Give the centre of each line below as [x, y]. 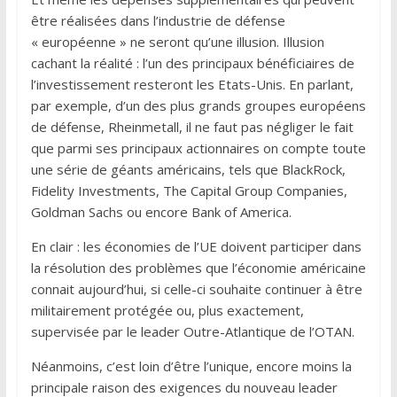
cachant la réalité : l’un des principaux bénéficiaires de [192, 62]
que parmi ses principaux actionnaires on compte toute [198, 148]
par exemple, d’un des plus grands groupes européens [198, 105]
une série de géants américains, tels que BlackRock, [188, 169]
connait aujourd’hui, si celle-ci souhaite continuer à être [196, 288]
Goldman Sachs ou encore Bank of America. [163, 211]
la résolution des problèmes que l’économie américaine [198, 267]
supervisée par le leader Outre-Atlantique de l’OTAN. [192, 331]
